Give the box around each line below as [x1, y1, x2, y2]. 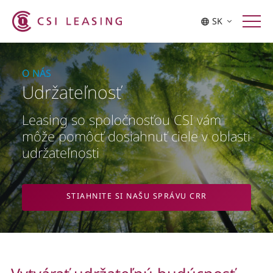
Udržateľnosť [21, 80, 121, 104]
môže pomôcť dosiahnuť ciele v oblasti [21, 127, 250, 146]
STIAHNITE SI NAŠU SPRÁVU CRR [66, 191, 207, 202]
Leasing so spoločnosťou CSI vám [21, 110, 221, 129]
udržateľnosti [21, 143, 99, 162]
